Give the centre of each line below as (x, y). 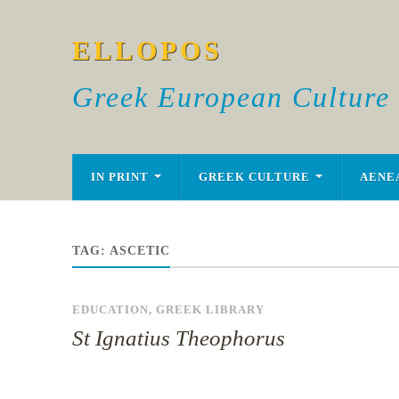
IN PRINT (119, 177)
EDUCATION (110, 310)
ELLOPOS (147, 50)
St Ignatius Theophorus (178, 338)
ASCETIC (139, 251)
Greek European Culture (231, 97)
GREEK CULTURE (254, 177)
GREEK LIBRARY (210, 310)
